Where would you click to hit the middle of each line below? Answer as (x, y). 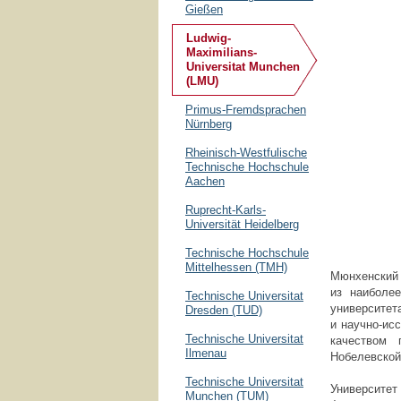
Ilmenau (206, 353)
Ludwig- (209, 38)
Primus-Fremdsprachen (246, 110)
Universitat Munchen (243, 67)
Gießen (204, 9)
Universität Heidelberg (242, 224)
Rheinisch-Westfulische (246, 153)
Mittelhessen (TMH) (236, 267)
